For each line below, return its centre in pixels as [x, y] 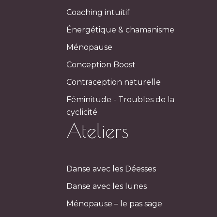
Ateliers [98, 131]
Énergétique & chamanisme [121, 30]
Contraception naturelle [114, 82]
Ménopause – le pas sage [115, 203]
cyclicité [82, 112]
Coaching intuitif [98, 12]
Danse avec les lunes [107, 186]
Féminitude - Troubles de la [121, 99]
